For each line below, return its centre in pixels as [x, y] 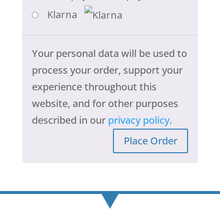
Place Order [151, 140]
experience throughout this [94, 86]
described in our [70, 120]
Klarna [64, 15]
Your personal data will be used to [109, 53]
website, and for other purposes [105, 103]
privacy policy [138, 120]
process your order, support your [107, 70]
